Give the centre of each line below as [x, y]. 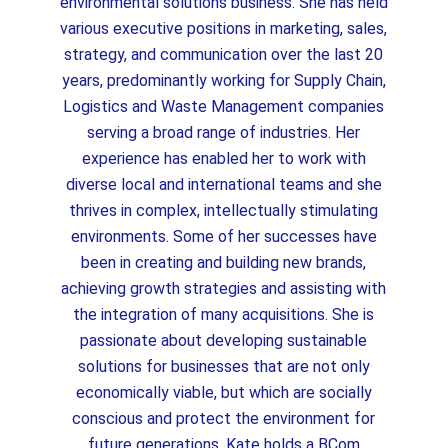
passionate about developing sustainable [224, 340]
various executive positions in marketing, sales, [224, 28]
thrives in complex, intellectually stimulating [224, 210]
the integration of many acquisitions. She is [224, 314]
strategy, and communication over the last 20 [224, 54]
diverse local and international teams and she [223, 184]
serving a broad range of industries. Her [224, 132]
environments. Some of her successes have [223, 236]
